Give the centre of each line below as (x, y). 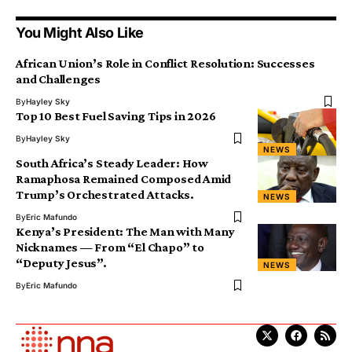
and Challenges (59, 79)
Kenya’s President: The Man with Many (125, 231)
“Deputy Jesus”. (61, 262)
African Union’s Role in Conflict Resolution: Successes (165, 63)
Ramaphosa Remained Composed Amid (124, 178)
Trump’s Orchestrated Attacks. (105, 194)
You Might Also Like (80, 32)
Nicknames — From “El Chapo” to (110, 247)
